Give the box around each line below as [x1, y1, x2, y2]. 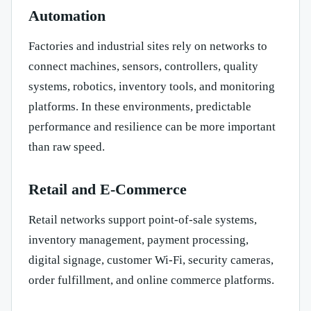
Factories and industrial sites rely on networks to [28, 40, 267, 53]
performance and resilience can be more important [28, 120, 276, 134]
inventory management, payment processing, [28, 233, 249, 247]
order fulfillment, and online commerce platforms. [28, 274, 274, 287]
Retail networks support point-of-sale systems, [28, 213, 257, 227]
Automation [28, 7, 106, 25]
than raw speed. [28, 140, 105, 154]
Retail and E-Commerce [28, 180, 187, 199]
